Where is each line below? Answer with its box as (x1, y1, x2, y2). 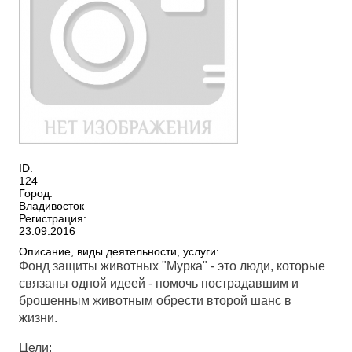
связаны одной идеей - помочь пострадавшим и (19, 277, 299, 290)
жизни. (19, 311, 58, 324)
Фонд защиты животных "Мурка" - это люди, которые (19, 259, 326, 273)
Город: (19, 187, 53, 200)
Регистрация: (19, 212, 87, 225)
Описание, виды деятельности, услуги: (19, 245, 220, 258)
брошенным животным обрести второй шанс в (19, 294, 292, 307)
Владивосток (19, 200, 85, 212)
